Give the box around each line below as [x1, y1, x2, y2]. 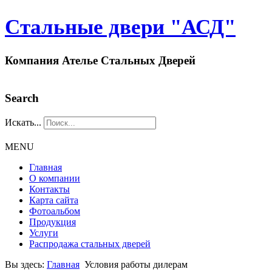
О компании [29, 172, 80, 183]
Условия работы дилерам [84, 259, 188, 270]
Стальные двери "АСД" [5, 15, 236, 39]
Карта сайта [29, 194, 78, 205]
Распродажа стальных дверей [29, 238, 151, 249]
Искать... [5, 117, 41, 127]
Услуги [29, 227, 58, 238]
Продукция [29, 216, 76, 227]
